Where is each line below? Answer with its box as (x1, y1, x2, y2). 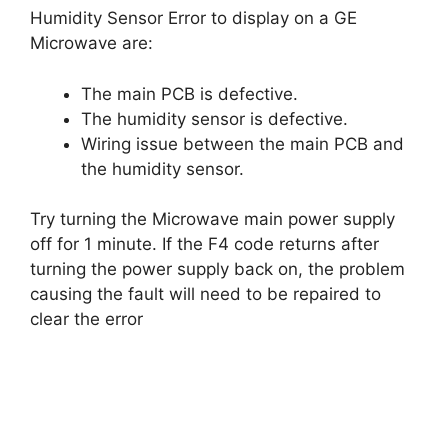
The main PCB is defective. (81, 83, 298, 104)
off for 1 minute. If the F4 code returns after (30, 234, 379, 254)
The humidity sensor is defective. (81, 108, 348, 129)
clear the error (30, 309, 143, 329)
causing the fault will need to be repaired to (30, 284, 381, 304)
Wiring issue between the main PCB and (81, 133, 404, 154)
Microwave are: (30, 33, 153, 53)
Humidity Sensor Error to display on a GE (30, 8, 357, 28)
